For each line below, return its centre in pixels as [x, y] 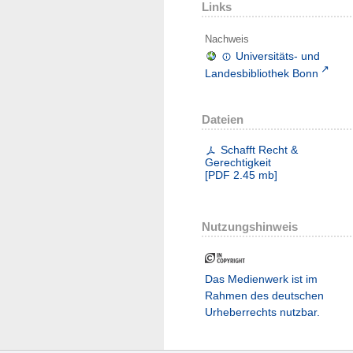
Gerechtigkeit [238, 162]
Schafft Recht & [260, 149]
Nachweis [227, 39]
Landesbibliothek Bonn [262, 73]
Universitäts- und [278, 56]
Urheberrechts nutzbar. [262, 312]
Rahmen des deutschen [264, 295]
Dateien [223, 119]
